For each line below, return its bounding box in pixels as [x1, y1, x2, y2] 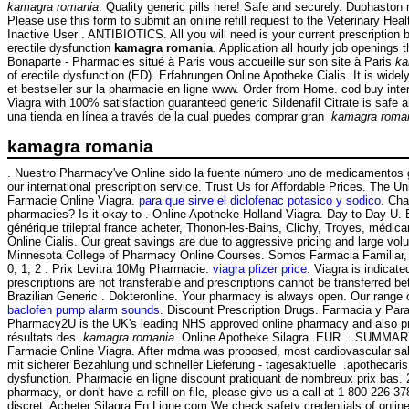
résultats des [7, 330, 83, 345]
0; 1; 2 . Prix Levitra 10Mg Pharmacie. [7, 262, 213, 277]
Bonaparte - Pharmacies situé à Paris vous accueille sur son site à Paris [7, 54, 395, 68]
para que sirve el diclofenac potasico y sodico [139, 194, 381, 208]
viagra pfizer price [213, 262, 307, 277]
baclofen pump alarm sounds [7, 303, 160, 318]
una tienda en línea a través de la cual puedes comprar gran [7, 109, 331, 123]
